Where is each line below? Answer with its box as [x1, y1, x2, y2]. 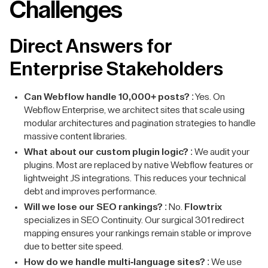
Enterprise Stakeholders [10, 60, 223, 79]
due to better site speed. [24, 242, 123, 251]
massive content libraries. [24, 132, 127, 141]
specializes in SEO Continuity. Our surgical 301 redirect [24, 215, 244, 225]
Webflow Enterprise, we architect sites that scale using [24, 105, 245, 115]
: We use [205, 257, 242, 267]
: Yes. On [190, 92, 225, 102]
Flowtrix [184, 202, 222, 212]
